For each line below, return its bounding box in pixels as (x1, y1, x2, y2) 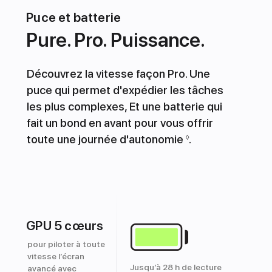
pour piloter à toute (27, 239, 105, 249)
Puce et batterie (26, 9, 121, 25)
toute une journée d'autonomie (26, 132, 186, 146)
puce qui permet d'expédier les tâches (26, 83, 223, 97)
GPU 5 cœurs (26, 217, 104, 233)
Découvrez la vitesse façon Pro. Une (26, 66, 210, 81)
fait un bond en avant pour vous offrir (26, 115, 213, 130)
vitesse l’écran (27, 251, 84, 261)
